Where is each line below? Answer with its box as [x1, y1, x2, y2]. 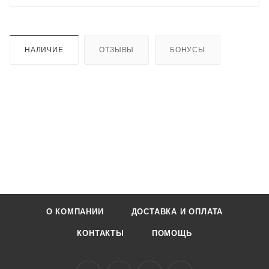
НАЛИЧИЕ [25, 46, 64, 55]
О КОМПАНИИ [46, 207, 104, 216]
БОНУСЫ [170, 46, 205, 55]
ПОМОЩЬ [151, 229, 192, 238]
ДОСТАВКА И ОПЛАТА [131, 207, 223, 216]
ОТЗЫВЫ [99, 46, 134, 55]
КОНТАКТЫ [77, 229, 124, 238]
